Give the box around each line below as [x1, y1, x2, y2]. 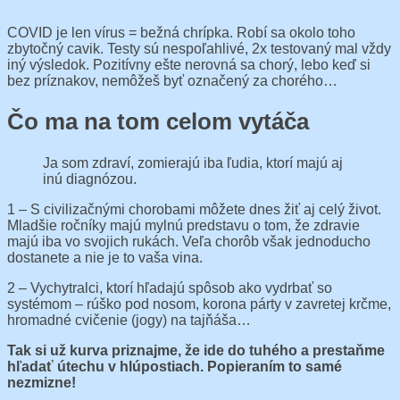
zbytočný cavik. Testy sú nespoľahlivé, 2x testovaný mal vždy [7, 40, 391, 56]
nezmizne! [7, 375, 76, 391]
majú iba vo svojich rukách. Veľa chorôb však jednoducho [7, 234, 371, 250]
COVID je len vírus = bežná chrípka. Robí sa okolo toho [7, 24, 355, 40]
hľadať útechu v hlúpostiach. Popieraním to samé [7, 359, 342, 375]
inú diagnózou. [43, 171, 137, 187]
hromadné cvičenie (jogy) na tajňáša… [7, 312, 251, 329]
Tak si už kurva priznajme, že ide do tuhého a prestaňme [7, 343, 385, 359]
